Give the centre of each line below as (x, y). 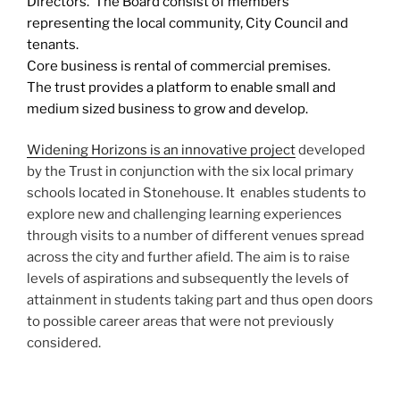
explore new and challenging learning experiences (184, 215)
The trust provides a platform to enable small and (181, 87)
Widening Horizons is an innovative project (161, 150)
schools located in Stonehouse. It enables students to (196, 193)
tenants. (53, 44)
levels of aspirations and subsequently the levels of (188, 279)
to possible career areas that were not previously (180, 322)
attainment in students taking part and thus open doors (200, 300)
